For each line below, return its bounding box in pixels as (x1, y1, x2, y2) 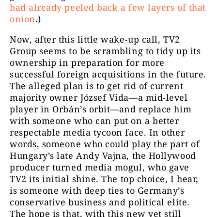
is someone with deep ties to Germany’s (10, 185, 185, 197)
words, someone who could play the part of (10, 138, 200, 150)
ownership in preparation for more (10, 57, 165, 69)
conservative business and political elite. (10, 196, 190, 208)
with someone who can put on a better (10, 115, 179, 127)
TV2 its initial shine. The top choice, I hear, (10, 173, 199, 185)
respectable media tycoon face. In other (10, 126, 185, 139)
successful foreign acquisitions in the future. (10, 68, 206, 80)
